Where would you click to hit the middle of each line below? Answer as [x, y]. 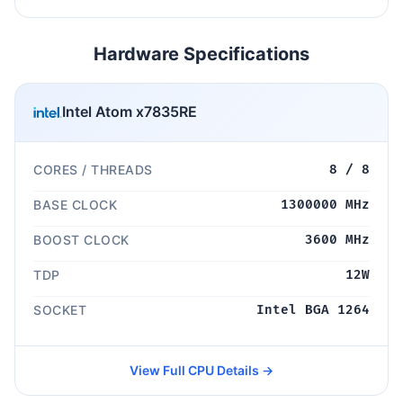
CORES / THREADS [93, 169]
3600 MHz [337, 239]
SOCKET [60, 309]
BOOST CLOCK [81, 239]
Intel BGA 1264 [313, 309]
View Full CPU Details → [201, 370]
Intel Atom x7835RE [130, 112]
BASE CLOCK [75, 204]
